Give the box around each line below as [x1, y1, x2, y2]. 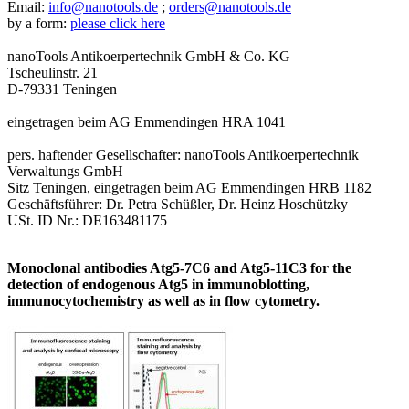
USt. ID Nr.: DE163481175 [7, 212, 167, 228]
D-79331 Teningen [7, 80, 117, 97]
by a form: [7, 15, 70, 31]
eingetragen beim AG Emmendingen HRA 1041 [7, 113, 286, 130]
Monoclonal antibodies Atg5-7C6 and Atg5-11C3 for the [7, 259, 351, 276]
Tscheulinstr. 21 [7, 64, 98, 80]
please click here [70, 15, 165, 31]
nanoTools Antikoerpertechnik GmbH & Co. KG [7, 47, 290, 64]
